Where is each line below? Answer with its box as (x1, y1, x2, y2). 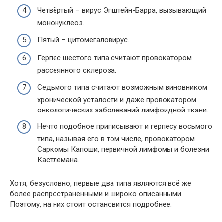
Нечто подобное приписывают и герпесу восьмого (37, 122, 212, 131)
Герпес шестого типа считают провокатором (37, 54, 192, 62)
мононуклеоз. (37, 18, 84, 27)
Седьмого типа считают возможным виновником (37, 82, 207, 92)
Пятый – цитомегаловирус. (37, 35, 129, 44)
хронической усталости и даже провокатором (37, 95, 196, 104)
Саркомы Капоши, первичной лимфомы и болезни (37, 145, 209, 154)
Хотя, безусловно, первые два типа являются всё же (10, 179, 191, 188)
